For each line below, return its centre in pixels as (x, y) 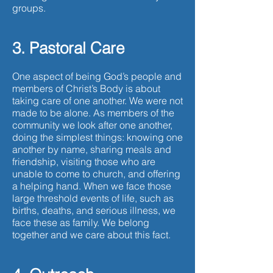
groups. (30, 8)
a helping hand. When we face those (92, 186)
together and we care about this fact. (91, 235)
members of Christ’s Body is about (86, 88)
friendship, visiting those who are (84, 161)
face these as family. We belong (81, 222)
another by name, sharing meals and (92, 149)
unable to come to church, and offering (96, 174)
